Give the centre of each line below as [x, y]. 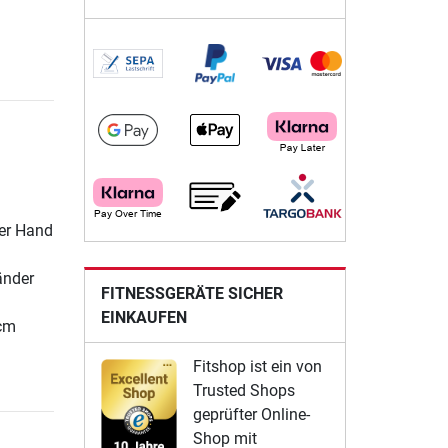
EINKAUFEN [143, 317]
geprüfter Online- [251, 414]
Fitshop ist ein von [257, 366]
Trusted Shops [243, 390]
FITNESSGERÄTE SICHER [191, 293]
